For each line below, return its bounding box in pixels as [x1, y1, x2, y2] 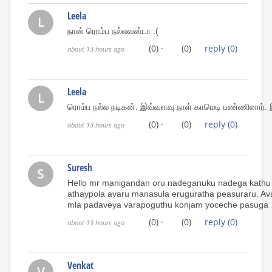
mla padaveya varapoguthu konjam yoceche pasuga [67, 199, 268, 209]
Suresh [67, 160, 92, 174]
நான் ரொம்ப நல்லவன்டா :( [67, 25, 158, 36]
